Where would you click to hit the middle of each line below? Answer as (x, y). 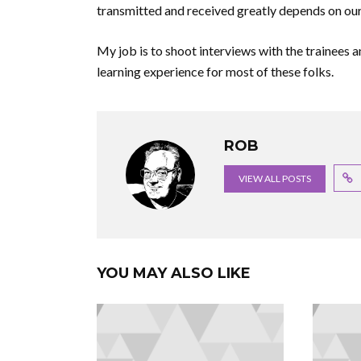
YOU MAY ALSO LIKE (174, 273)
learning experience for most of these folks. (215, 71)
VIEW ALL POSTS (275, 178)
